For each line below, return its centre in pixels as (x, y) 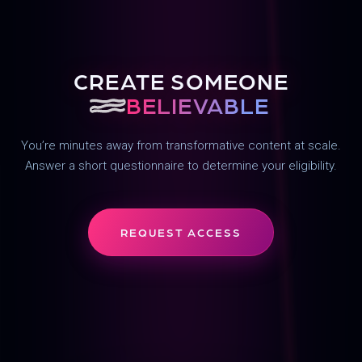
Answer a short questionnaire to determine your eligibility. (181, 166)
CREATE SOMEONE (181, 80)
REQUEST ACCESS (181, 232)
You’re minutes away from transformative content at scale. (181, 146)
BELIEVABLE (198, 105)
